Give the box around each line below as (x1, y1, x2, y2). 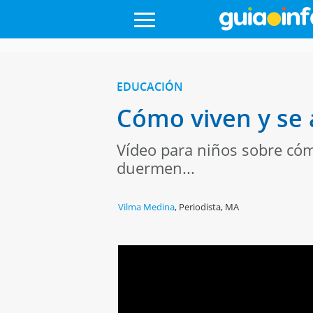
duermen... (116, 157, 195, 178)
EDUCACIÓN (116, 79, 183, 94)
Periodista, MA (179, 201, 240, 213)
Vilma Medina (118, 201, 175, 213)
